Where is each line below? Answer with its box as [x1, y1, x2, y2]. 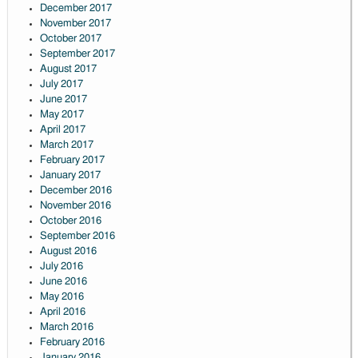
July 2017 [39, 79, 83, 90]
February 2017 [39, 155, 105, 166]
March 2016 [39, 322, 93, 333]
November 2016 [39, 201, 111, 212]
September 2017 [39, 49, 115, 60]
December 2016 [39, 185, 112, 197]
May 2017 [39, 109, 84, 121]
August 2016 [39, 246, 97, 257]
